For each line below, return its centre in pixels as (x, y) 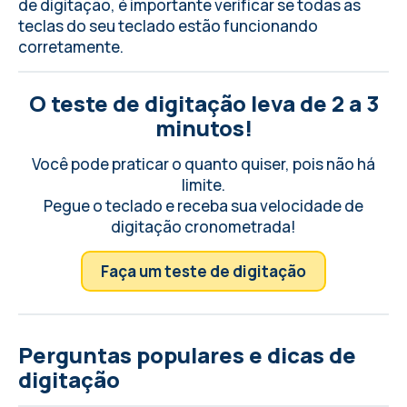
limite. (203, 185)
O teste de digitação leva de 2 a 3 (203, 104)
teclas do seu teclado (97, 26)
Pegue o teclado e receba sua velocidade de (203, 206)
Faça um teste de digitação (203, 272)
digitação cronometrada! (203, 227)
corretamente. (71, 47)
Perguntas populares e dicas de (187, 355)
